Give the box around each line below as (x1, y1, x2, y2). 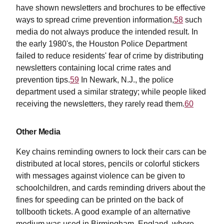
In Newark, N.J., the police (79, 75, 173, 84)
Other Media (16, 127, 60, 136)
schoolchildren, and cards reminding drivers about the (16, 183, 205, 192)
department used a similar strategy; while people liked (16, 87, 206, 96)
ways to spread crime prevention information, (16, 15, 174, 24)
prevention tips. (16, 75, 70, 84)
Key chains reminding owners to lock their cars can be (16, 147, 206, 156)
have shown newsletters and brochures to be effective (16, 3, 205, 12)
